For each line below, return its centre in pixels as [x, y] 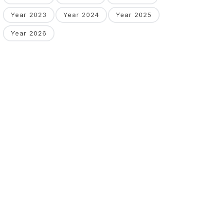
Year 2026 [29, 33]
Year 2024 [81, 15]
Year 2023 [29, 15]
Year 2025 [134, 15]
